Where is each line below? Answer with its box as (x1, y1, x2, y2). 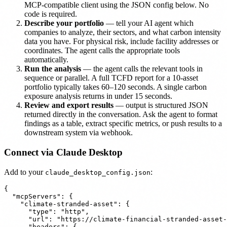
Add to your (4, 167, 45, 176)
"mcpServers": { (4, 192, 73, 200)
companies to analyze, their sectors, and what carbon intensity (24, 28, 221, 37)
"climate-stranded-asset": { (4, 200, 130, 208)
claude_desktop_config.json (45, 168, 150, 176)
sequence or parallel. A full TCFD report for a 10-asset (24, 73, 198, 83)
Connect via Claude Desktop (4, 146, 123, 158)
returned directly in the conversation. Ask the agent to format (24, 110, 217, 119)
